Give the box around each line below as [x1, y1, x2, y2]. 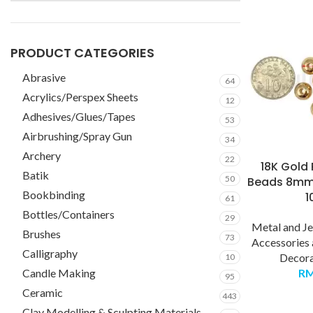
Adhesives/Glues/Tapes [22, 110, 136, 123]
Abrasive [22, 71, 66, 84]
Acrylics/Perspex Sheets [22, 90, 138, 103]
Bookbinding [22, 188, 85, 201]
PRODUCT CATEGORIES [10, 44, 154, 61]
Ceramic [22, 286, 63, 299]
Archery [22, 149, 61, 162]
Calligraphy [22, 247, 78, 260]
